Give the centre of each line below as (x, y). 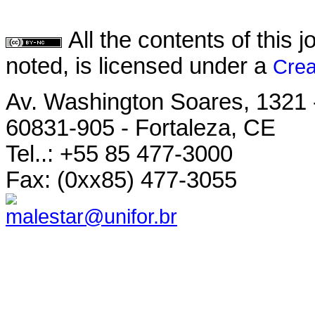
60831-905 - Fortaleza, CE (141, 128)
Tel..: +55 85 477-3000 (119, 154)
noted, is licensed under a (139, 66)
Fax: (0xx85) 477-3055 (121, 180)
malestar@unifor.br (91, 216)
